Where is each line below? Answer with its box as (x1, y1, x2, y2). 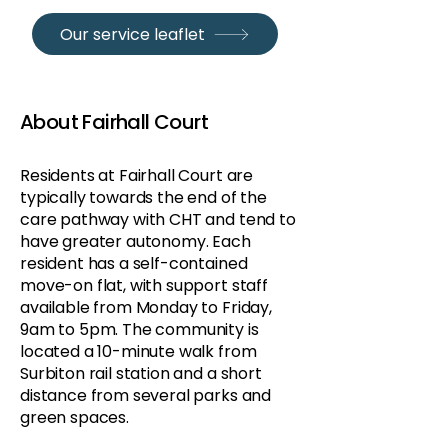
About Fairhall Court (20, 108, 208, 136)
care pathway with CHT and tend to (20, 208, 296, 231)
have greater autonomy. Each (20, 230, 251, 253)
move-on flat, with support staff (20, 274, 268, 297)
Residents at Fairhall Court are (20, 164, 254, 187)
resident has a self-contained (20, 252, 248, 275)
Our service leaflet (60, 22, 205, 46)
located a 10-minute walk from (20, 340, 257, 363)
